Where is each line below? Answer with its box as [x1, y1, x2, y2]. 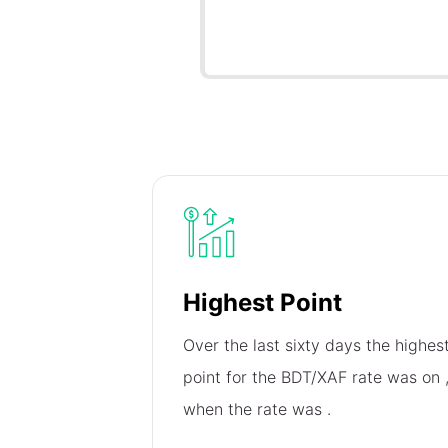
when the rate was [183, 399, 327, 420]
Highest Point [183, 288, 342, 318]
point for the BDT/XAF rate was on [183, 367, 445, 388]
